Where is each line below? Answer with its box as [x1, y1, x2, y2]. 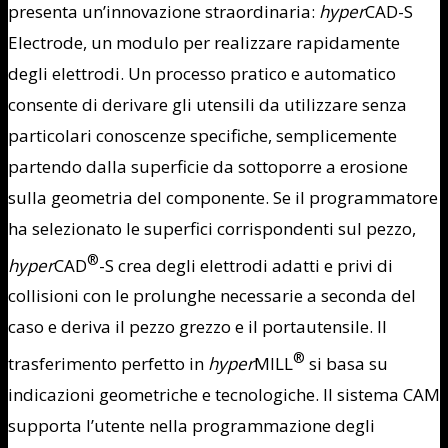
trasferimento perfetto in [8, 352, 208, 375]
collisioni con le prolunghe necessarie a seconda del [8, 284, 416, 308]
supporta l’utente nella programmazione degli [8, 414, 375, 437]
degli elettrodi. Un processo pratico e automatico [8, 61, 396, 85]
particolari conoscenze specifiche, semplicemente [8, 123, 397, 147]
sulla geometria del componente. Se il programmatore [8, 185, 438, 209]
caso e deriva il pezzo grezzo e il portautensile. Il [8, 315, 387, 339]
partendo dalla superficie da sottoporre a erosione [8, 154, 408, 178]
